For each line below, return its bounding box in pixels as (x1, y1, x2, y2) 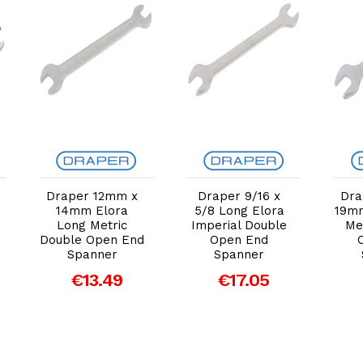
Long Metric (57, 217, 128, 233)
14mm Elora (56, 203, 129, 218)
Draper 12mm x (46, 188, 139, 203)
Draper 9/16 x (198, 188, 281, 203)
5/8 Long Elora (194, 203, 284, 218)
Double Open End (40, 232, 145, 247)
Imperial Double (191, 217, 288, 233)
